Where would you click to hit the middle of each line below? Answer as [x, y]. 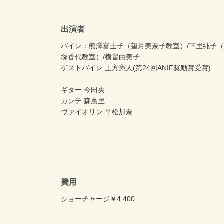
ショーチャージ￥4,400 [98, 199]
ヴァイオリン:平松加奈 [97, 112]
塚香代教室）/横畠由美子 [100, 57]
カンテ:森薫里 [83, 101]
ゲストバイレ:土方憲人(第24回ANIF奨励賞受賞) [136, 68]
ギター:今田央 [83, 90]
